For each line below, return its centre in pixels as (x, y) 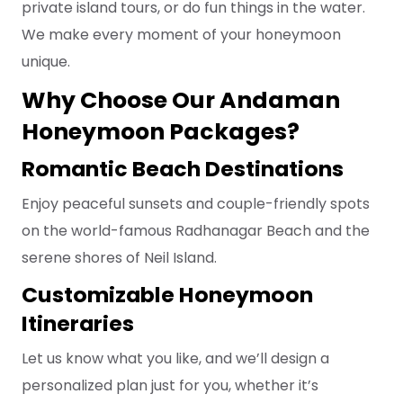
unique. (46, 62)
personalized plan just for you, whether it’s (170, 386)
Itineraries (78, 324)
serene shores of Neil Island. (119, 258)
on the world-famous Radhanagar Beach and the (196, 231)
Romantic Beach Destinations (183, 169)
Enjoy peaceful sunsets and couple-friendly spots (196, 204)
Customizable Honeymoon (167, 295)
